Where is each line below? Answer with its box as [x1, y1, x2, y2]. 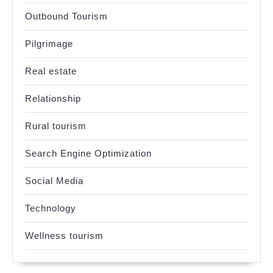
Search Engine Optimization [25, 148, 152, 159]
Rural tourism [25, 121, 87, 132]
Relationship [25, 93, 81, 104]
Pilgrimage [25, 38, 73, 49]
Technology [25, 203, 76, 214]
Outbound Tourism [25, 11, 108, 22]
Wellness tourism [25, 230, 104, 241]
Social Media [25, 175, 83, 186]
